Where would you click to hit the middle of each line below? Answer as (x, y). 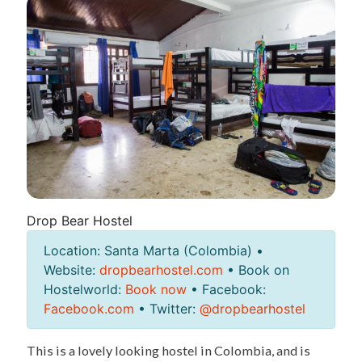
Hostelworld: (84, 290)
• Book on (256, 270)
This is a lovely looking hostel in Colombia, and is (168, 351)
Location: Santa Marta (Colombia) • (154, 251)
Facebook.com (89, 309)
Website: (72, 270)
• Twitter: (167, 309)
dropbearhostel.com (161, 270)
